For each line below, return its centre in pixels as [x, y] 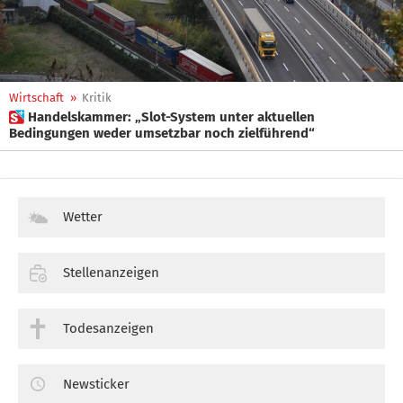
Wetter [83, 217]
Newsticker [96, 384]
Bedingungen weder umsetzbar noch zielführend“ [162, 133]
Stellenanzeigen [111, 272]
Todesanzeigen [108, 328]
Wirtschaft [36, 98]
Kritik [97, 98]
